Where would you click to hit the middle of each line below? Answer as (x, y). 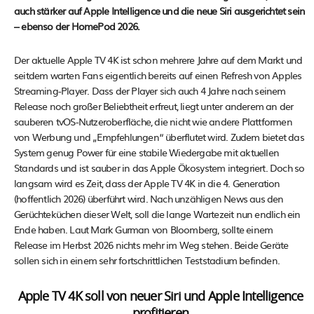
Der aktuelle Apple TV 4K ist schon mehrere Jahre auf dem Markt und (158, 60)
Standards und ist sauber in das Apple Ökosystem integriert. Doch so (159, 168)
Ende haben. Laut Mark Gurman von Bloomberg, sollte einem (144, 230)
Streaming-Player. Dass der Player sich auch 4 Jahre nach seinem (150, 91)
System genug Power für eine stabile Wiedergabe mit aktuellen (147, 152)
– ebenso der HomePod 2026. (78, 26)
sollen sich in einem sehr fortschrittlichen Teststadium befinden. (147, 260)
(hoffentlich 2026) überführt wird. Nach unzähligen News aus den (149, 199)
